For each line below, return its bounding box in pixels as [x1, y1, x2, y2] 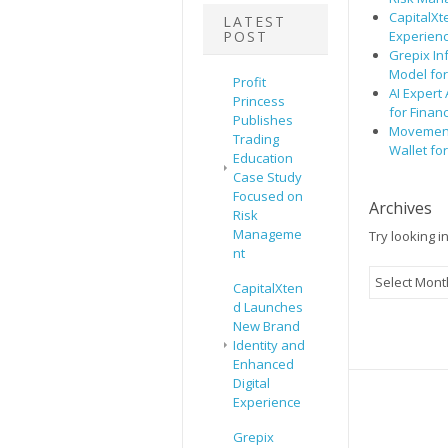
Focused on [233, 187, 303, 206]
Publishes [233, 111, 293, 130]
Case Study [233, 168, 302, 187]
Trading [233, 130, 279, 149]
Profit [233, 73, 266, 92]
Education [233, 149, 293, 168]
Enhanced [233, 355, 294, 374]
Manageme [233, 225, 302, 244]
